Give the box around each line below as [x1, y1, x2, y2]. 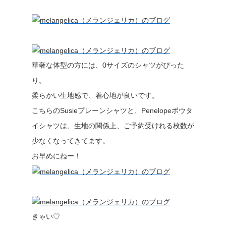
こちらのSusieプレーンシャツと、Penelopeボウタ [31, 106, 193, 115]
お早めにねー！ [31, 152, 81, 160]
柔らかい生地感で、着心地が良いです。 [31, 91, 159, 99]
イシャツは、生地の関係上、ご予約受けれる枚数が [31, 122, 194, 130]
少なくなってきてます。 [31, 137, 109, 145]
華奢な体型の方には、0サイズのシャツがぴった [31, 61, 184, 69]
